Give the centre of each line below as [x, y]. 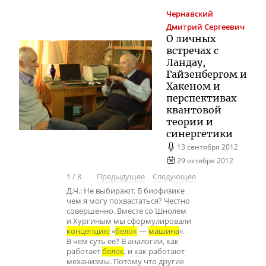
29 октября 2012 [205, 160]
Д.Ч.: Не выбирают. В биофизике [126, 191]
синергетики [199, 133]
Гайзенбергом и [207, 74]
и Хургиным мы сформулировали [129, 221]
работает [84, 251]
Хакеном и [193, 86]
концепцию [88, 231]
